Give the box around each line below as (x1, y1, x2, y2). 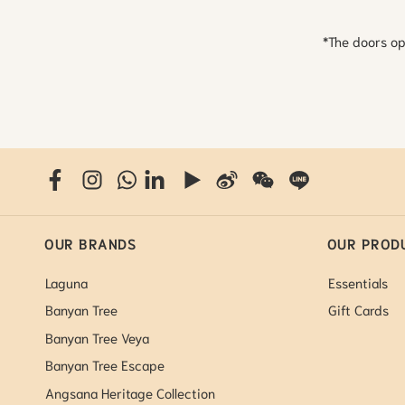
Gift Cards (327, 300, 389, 319)
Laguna (45, 272, 89, 291)
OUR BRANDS (44, 234, 137, 253)
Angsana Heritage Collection (45, 382, 216, 401)
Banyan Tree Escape (45, 355, 165, 374)
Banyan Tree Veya (45, 327, 150, 346)
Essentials (327, 272, 388, 291)
